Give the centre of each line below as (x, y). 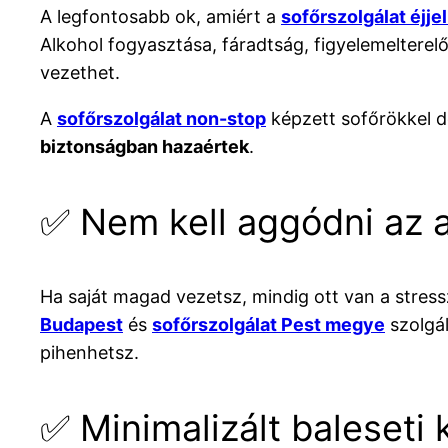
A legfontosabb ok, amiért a (160, 16)
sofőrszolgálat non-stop (161, 118)
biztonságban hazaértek (144, 146)
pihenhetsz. (89, 352)
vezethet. (80, 72)
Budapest (81, 324)
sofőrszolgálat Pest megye (268, 324)
